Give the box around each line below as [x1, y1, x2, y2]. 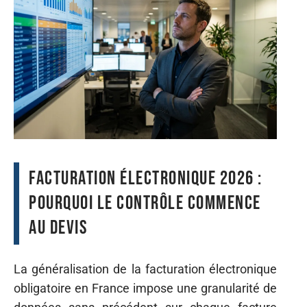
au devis [29, 216, 87, 239]
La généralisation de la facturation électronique [14, 262, 277, 277]
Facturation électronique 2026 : [29, 167, 262, 190]
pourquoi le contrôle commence [29, 191, 261, 214]
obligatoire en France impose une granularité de [14, 281, 277, 296]
